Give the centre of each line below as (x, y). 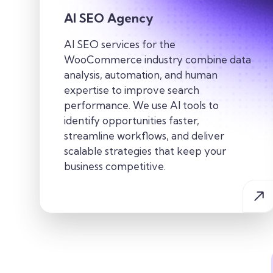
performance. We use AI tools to (141, 105)
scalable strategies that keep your (145, 151)
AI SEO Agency (109, 18)
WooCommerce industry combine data (158, 60)
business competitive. (115, 166)
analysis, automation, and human (141, 75)
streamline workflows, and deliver (144, 136)
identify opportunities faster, (132, 121)
